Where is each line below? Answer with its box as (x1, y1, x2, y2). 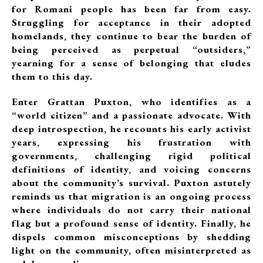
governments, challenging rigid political (12, 149, 251, 162)
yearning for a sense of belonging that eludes (12, 56, 251, 69)
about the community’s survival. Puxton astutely (12, 176, 251, 189)
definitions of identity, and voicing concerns (12, 163, 251, 176)
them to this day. (12, 70, 93, 83)
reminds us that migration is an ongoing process (12, 190, 251, 203)
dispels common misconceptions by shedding (12, 230, 251, 243)
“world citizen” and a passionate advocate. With (12, 109, 251, 122)
